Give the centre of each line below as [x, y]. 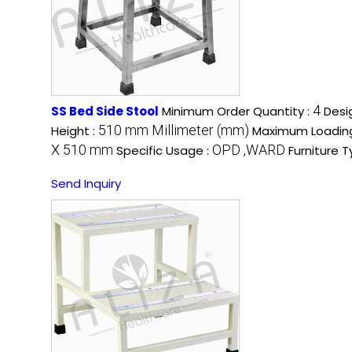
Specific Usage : [164, 150]
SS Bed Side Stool [105, 111]
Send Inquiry [86, 183]
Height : [75, 130]
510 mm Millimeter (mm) [174, 130]
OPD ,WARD [249, 149]
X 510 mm [82, 149]
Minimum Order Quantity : [237, 111]
